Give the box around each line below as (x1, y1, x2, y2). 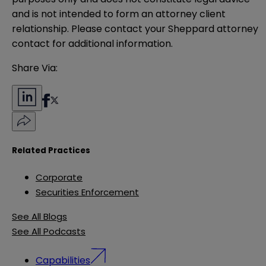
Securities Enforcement (36, 186, 139, 199)
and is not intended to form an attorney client (12, 7, 226, 21)
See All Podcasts (12, 225, 85, 238)
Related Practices (12, 144, 90, 156)
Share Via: (12, 61, 58, 75)
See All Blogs (12, 210, 67, 223)
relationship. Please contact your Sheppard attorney (12, 22, 258, 36)
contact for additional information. (12, 37, 173, 51)
